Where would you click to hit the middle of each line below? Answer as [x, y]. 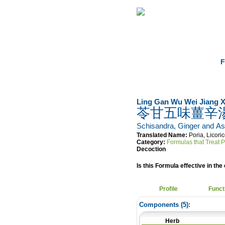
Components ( [161, 205]
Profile [168, 189]
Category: [151, 142]
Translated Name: [162, 135]
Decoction [151, 149]
